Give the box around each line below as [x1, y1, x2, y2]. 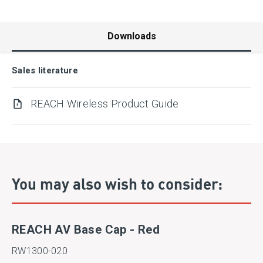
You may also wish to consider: [12, 172, 222, 194]
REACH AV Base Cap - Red [12, 222, 160, 237]
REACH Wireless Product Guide [31, 97, 179, 110]
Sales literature [12, 65, 78, 76]
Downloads [107, 30, 156, 42]
